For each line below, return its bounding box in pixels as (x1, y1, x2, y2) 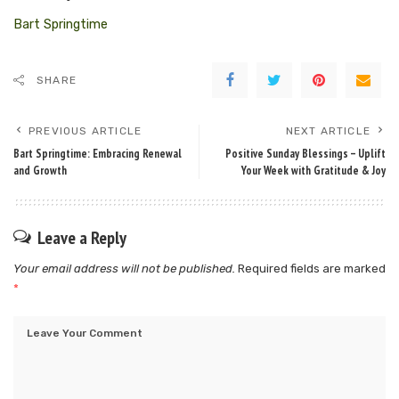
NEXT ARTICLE (285, 125, 370, 138)
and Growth (13, 163, 67, 179)
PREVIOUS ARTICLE (28, 125, 142, 138)
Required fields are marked (238, 262, 386, 276)
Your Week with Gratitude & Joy (241, 163, 386, 179)
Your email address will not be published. (13, 262, 235, 276)
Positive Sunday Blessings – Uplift (225, 146, 386, 162)
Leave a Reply (37, 226, 126, 250)
